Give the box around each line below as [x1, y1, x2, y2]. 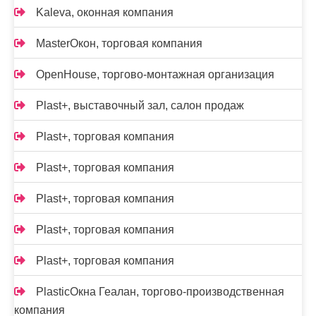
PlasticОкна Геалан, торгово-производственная [36, 286, 284, 298]
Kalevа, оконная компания [36, 6, 174, 18]
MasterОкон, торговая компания [36, 37, 202, 49]
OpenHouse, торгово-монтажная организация [36, 68, 274, 80]
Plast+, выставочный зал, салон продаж [36, 99, 244, 111]
